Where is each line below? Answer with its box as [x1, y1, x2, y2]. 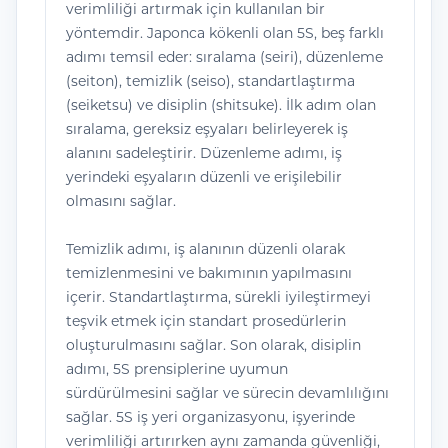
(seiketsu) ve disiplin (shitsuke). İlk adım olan [66, 96, 376, 114]
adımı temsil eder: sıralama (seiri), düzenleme [66, 48, 383, 66]
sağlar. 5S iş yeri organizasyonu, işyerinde [66, 408, 355, 426]
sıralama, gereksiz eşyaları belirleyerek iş [66, 120, 348, 138]
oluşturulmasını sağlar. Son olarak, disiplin [66, 336, 361, 354]
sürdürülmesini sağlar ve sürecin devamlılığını [66, 384, 389, 402]
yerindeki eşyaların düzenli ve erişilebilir [66, 168, 342, 186]
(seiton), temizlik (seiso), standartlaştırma [66, 72, 355, 90]
